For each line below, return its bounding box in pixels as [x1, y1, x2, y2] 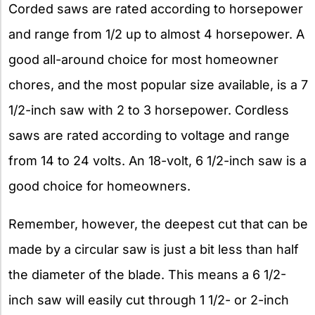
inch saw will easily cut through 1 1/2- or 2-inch [8, 292, 289, 308]
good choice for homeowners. [8, 179, 191, 194]
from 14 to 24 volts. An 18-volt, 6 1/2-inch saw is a [8, 153, 307, 169]
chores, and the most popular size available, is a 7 [8, 77, 308, 93]
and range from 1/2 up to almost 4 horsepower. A [8, 27, 304, 42]
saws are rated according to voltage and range [8, 128, 290, 143]
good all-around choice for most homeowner [8, 52, 278, 67]
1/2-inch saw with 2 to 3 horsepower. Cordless [8, 103, 289, 118]
